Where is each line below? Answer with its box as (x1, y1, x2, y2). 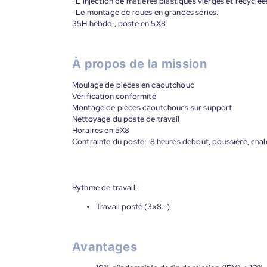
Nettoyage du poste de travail (72, 114, 180, 124)
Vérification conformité (72, 91, 156, 101)
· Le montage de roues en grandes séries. (72, 7, 219, 17)
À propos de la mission (72, 57, 207, 71)
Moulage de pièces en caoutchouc (72, 80, 194, 90)
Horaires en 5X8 (72, 125, 130, 135)
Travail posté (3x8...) (96, 201, 170, 212)
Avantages (72, 240, 137, 254)
